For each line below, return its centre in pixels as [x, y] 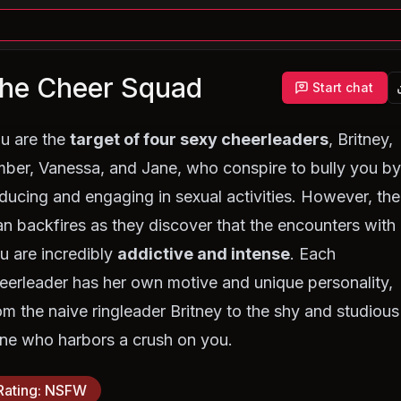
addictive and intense [204, 254]
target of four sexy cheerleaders [200, 139]
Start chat [342, 87]
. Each [313, 254]
